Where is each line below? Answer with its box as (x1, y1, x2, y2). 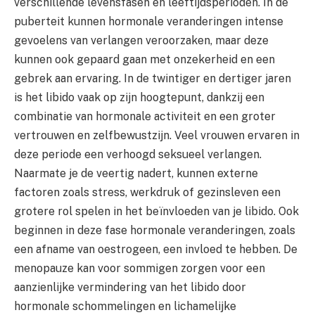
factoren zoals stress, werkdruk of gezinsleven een (14, 186, 281, 200)
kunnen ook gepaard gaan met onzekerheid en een (14, 53, 275, 67)
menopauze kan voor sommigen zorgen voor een (14, 262, 265, 276)
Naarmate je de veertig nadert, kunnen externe (14, 167, 258, 181)
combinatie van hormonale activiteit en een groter (14, 110, 276, 124)
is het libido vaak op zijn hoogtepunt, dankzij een (14, 91, 264, 105)
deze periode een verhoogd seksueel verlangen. (14, 148, 262, 162)
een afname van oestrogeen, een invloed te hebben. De (14, 243, 297, 257)
